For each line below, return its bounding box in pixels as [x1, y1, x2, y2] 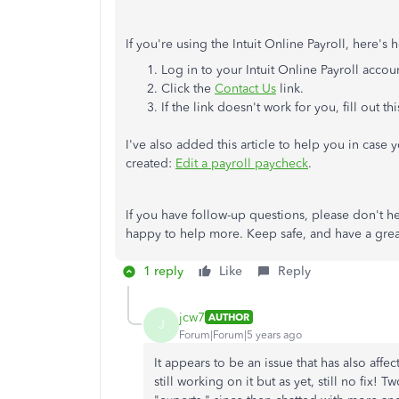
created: [126, 156, 175, 171]
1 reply [143, 264, 183, 279]
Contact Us [215, 81, 276, 96]
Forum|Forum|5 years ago [179, 328, 302, 341]
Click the [161, 81, 215, 96]
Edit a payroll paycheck [175, 156, 308, 171]
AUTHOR [208, 311, 249, 323]
